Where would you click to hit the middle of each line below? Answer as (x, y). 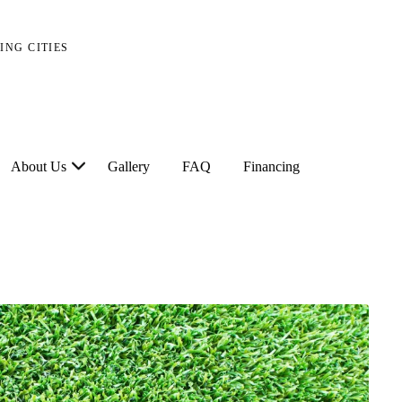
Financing (271, 166)
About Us (39, 166)
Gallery (129, 166)
